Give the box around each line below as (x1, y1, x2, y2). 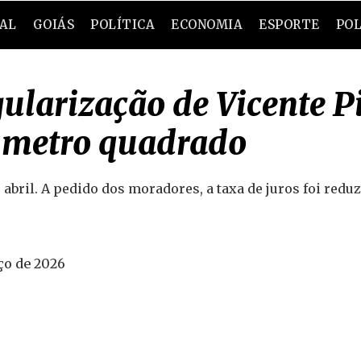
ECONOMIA (171, 17, 243, 32)
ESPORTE (259, 17, 320, 32)
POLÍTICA (90, 17, 156, 32)
